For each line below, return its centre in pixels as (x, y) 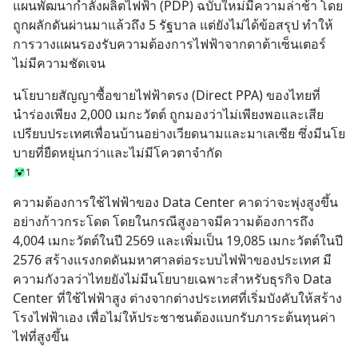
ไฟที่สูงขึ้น (41, 336)
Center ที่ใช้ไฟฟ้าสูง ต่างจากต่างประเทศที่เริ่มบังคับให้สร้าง (177, 298)
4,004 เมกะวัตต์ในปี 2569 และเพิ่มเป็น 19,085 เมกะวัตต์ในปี (178, 241)
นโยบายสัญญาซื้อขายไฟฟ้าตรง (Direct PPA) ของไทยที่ (167, 95)
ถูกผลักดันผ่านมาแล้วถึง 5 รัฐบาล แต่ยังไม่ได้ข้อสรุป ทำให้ (173, 25)
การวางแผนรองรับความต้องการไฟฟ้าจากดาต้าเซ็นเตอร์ (169, 44)
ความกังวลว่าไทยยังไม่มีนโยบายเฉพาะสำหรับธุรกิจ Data (172, 279)
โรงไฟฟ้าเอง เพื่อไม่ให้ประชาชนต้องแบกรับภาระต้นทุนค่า (174, 317)
